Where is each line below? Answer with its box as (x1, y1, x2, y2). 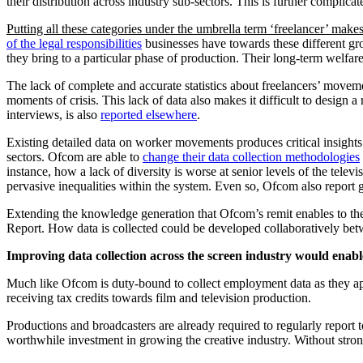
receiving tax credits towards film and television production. (6, 291, 318, 305)
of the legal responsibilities (6, 36, 142, 51)
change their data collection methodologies (143, 150, 360, 164)
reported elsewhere (100, 108, 197, 122)
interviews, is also (6, 108, 100, 122)
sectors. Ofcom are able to (6, 150, 143, 164)
